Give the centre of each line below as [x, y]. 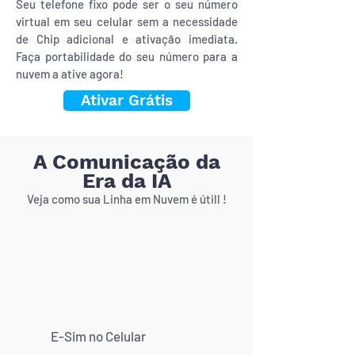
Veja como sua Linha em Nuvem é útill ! [127, 199]
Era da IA [127, 181]
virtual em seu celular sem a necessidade [127, 21]
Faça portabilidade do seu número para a [127, 56]
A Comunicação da [127, 162]
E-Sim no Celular [98, 336]
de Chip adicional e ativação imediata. [127, 39]
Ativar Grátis [127, 100]
